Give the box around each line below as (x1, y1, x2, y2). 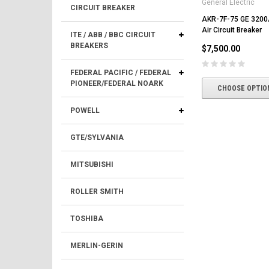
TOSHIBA (70, 214, 103, 223)
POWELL (70, 106, 100, 115)
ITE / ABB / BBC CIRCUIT (70, 31, 156, 39)
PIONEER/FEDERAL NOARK (70, 79, 163, 88)
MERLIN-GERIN (70, 241, 123, 250)
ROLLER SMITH (70, 187, 124, 196)
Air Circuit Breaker (202, 25, 262, 34)
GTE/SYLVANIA (70, 133, 124, 142)
